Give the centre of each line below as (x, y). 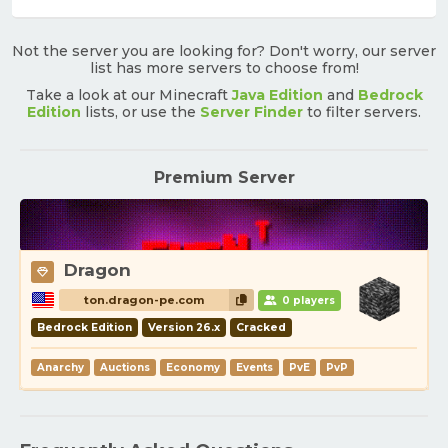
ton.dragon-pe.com (144, 300)
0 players (307, 301)
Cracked (261, 328)
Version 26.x (184, 328)
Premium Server (224, 177)
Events (254, 368)
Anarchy (60, 368)
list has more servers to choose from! (224, 68)
